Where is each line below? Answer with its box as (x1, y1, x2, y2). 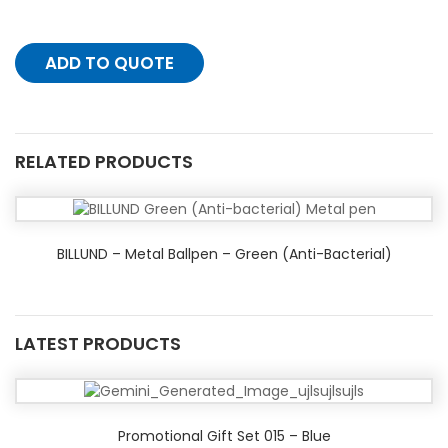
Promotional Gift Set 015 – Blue (117, 425, 331, 446)
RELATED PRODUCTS (15, 149, 193, 175)
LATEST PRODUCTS (15, 331, 181, 357)
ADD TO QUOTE (45, 51, 174, 76)
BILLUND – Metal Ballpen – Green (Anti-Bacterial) (56, 244, 392, 265)
